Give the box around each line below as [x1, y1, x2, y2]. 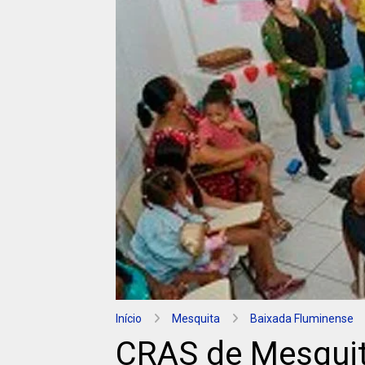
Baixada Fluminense [250, 312, 354, 326]
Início [116, 312, 142, 326]
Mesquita [172, 312, 220, 326]
